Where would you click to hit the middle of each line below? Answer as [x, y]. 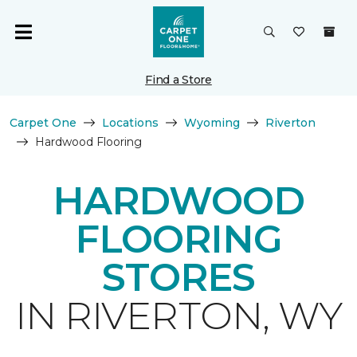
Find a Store [178, 80]
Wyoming [212, 123]
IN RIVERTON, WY [178, 316]
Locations [130, 123]
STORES [178, 277]
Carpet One [43, 123]
